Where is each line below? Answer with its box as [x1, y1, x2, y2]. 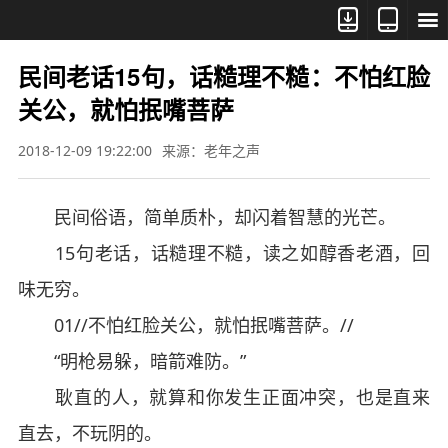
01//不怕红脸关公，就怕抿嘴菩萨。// [17, 313, 354, 337]
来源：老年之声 [161, 141, 260, 160]
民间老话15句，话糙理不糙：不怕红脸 [17, 59, 431, 93]
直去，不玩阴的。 [17, 421, 162, 445]
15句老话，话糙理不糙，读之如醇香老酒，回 [17, 241, 431, 265]
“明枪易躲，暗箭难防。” [17, 349, 246, 373]
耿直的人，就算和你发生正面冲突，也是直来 [17, 385, 431, 409]
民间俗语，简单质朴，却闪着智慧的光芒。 [17, 205, 396, 229]
